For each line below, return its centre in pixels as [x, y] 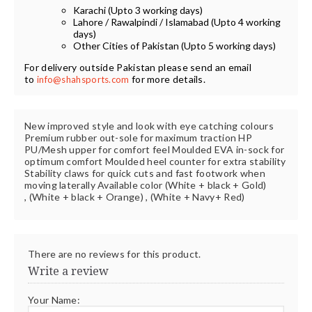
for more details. [167, 79]
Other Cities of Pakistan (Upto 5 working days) [174, 46]
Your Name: [54, 300]
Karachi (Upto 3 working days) [138, 10]
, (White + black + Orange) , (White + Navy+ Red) [135, 197]
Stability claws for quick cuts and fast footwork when [145, 173]
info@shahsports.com [83, 79]
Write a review [68, 271]
